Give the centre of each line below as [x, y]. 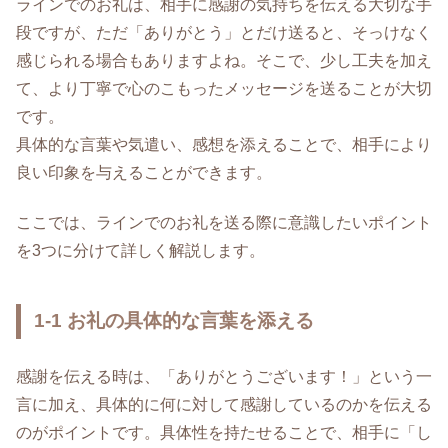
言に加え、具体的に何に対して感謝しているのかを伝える [224, 405]
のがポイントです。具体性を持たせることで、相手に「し [224, 433]
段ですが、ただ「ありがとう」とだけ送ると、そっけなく [224, 32]
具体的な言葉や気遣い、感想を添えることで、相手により [224, 144]
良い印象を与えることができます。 [144, 172]
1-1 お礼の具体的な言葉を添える [174, 321]
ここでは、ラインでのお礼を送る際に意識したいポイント [224, 223]
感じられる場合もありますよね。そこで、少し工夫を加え [224, 60]
